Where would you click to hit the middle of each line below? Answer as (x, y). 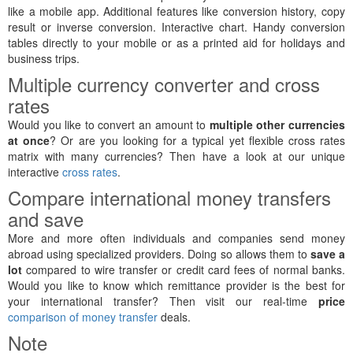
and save (46, 219)
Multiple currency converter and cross (164, 84)
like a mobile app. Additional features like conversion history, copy (176, 11)
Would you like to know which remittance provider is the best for (176, 285)
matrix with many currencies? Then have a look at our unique (176, 156)
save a (328, 254)
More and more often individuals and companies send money (176, 238)
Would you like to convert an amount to (109, 124)
